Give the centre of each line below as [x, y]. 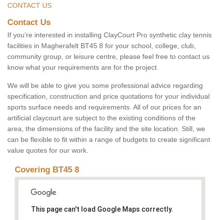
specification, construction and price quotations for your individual [109, 96]
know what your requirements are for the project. [83, 68]
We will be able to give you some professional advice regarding [105, 86]
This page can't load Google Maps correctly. [102, 209]
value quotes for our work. [48, 151]
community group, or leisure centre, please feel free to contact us [109, 57]
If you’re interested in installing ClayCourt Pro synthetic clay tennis [110, 35]
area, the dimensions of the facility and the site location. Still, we [106, 129]
